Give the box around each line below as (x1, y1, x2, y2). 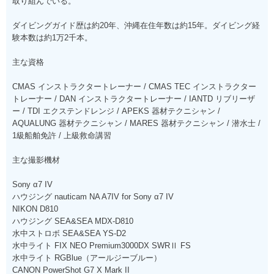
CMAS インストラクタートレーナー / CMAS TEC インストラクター (12, 81, 256, 91)
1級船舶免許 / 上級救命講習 (12, 130, 111, 140)
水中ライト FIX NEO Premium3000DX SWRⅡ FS (12, 240, 191, 250)
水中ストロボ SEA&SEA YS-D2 (12, 228, 126, 238)
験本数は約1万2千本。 (12, 32, 92, 42)
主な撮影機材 (12, 155, 60, 165)
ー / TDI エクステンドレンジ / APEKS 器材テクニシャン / (12, 106, 220, 116)
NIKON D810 (12, 204, 58, 213)
